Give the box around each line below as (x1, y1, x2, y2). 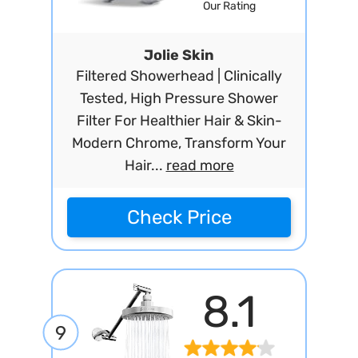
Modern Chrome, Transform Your (72, 134, 286, 152)
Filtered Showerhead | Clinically (76, 67, 282, 85)
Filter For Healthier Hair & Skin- (76, 112, 282, 129)
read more (165, 157, 234, 174)
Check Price (126, 206, 232, 229)
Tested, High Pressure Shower (80, 89, 278, 107)
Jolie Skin (144, 46, 214, 64)
